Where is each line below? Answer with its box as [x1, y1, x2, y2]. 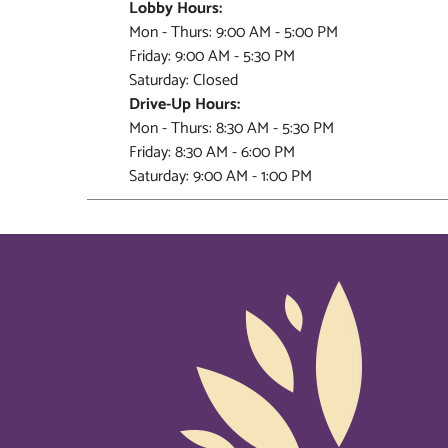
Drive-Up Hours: [129, 91, 240, 118]
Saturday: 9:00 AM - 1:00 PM [129, 163, 312, 190]
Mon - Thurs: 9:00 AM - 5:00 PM [129, 19, 338, 46]
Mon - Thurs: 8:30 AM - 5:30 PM [129, 115, 334, 142]
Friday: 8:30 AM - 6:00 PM [129, 139, 295, 166]
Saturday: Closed [129, 67, 238, 94]
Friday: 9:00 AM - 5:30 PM [129, 43, 295, 70]
